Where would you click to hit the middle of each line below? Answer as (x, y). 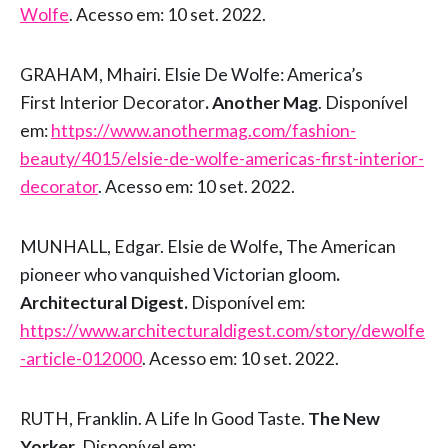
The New (344, 419)
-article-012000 (81, 359)
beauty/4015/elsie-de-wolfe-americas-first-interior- (222, 159)
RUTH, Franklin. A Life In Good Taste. (164, 419)
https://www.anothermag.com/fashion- (203, 131)
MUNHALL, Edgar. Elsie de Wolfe (149, 247)
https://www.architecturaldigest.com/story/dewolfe (222, 331)
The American (341, 247)
